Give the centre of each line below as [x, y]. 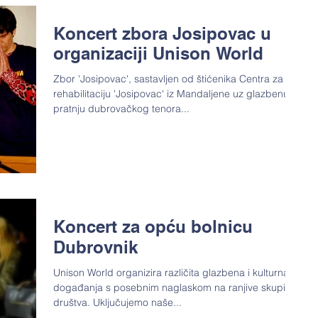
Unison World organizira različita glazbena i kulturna [171, 272]
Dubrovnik [95, 247]
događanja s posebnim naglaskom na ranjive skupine [175, 287]
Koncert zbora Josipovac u [162, 34]
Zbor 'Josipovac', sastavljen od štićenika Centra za [168, 79]
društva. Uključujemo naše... [117, 302]
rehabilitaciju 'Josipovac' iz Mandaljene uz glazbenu [171, 94]
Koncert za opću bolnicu [153, 226]
